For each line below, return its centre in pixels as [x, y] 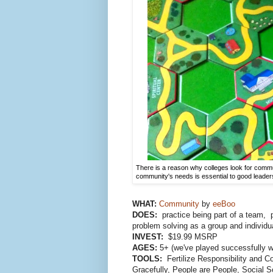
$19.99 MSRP [193, 237]
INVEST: [148, 237]
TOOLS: [148, 259]
